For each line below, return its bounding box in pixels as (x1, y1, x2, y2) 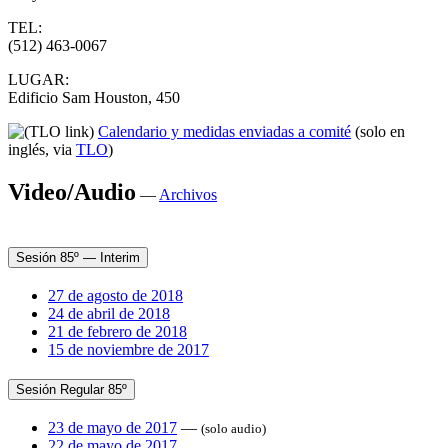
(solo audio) (201, 420, 266, 436)
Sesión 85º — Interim (16, 249, 140, 265)
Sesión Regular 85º (16, 382, 127, 398)
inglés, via (8, 141, 76, 159)
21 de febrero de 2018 (48, 322, 187, 340)
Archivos (159, 186, 217, 204)
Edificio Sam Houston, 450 (8, 89, 180, 107)
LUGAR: (8, 71, 69, 89)
